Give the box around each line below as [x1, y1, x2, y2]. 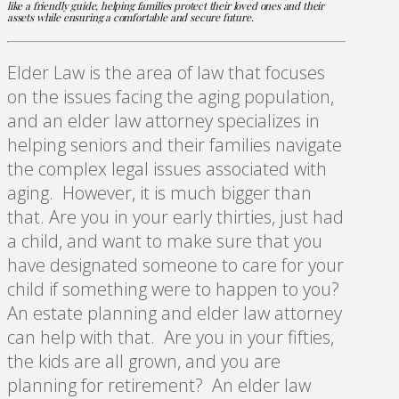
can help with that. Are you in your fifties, [7, 324, 334, 349]
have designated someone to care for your [7, 252, 344, 277]
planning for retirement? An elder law [7, 372, 311, 397]
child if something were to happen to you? [7, 276, 344, 301]
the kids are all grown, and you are [7, 348, 281, 373]
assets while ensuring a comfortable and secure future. [7, 10, 254, 25]
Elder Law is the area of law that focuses [7, 60, 325, 85]
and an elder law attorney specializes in [7, 108, 320, 133]
